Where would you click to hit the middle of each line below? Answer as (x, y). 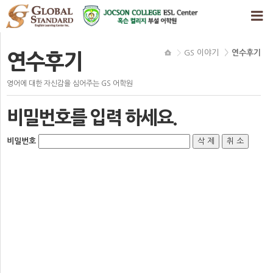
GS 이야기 (201, 53)
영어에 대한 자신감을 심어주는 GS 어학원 (70, 83)
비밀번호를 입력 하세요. (92, 118)
